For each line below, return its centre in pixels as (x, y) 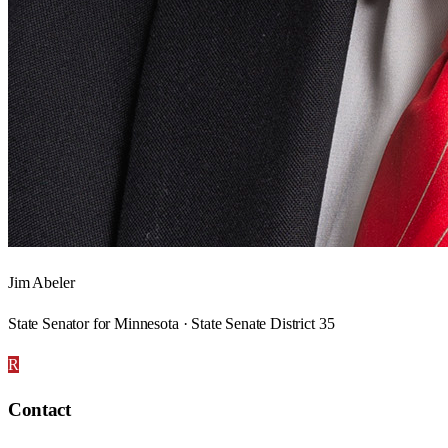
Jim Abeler (41, 282)
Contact (39, 410)
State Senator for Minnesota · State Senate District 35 (171, 323)
